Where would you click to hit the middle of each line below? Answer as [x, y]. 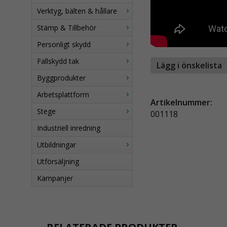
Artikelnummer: [181, 103]
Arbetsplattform [63, 94]
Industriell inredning [69, 128]
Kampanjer [55, 178]
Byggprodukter [61, 78]
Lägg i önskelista [189, 66]
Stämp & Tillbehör [67, 28]
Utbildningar [56, 145]
